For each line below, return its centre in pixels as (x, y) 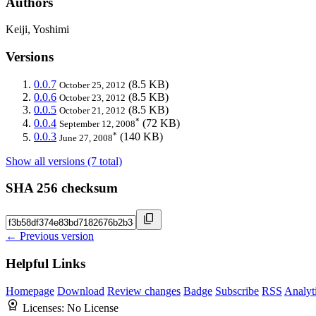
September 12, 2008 (97, 124)
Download (81, 291)
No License (93, 308)
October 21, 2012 (92, 110)
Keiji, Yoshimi (37, 30)
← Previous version (50, 236)
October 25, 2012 (92, 85)
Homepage (30, 291)
